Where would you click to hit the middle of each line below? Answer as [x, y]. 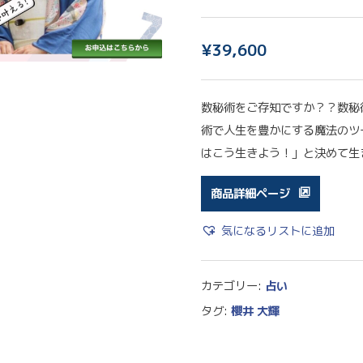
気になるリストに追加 [278, 231]
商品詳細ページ [250, 193]
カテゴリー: [233, 286]
